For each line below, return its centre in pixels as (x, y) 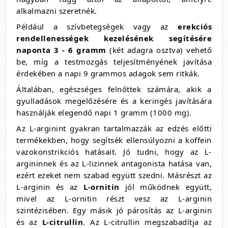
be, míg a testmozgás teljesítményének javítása (114, 62)
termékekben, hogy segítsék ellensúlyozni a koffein (114, 140)
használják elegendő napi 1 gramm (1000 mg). (104, 112)
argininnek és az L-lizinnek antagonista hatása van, (114, 163)
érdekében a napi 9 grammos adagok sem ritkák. (108, 73)
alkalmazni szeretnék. (57, 11)
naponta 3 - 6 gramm (61, 50)
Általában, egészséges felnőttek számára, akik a (114, 89)
